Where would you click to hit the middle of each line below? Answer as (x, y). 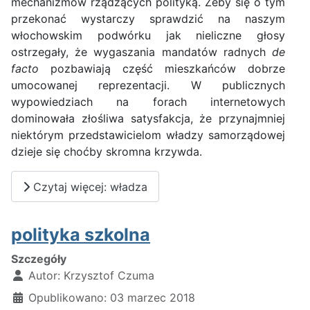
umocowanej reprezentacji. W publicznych (148, 85)
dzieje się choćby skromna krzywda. (107, 152)
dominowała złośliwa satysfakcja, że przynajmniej (148, 119)
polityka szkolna (81, 235)
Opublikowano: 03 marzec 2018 (112, 298)
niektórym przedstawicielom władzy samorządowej (148, 135)
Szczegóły (39, 259)
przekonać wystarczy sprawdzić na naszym (148, 19)
